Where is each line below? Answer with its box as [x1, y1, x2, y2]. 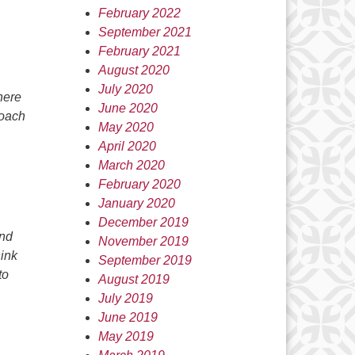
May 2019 [97, 330, 154, 343]
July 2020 [97, 82, 153, 96]
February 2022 [97, 6, 181, 20]
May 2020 [97, 120, 154, 134]
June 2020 [97, 101, 158, 115]
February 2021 [97, 44, 181, 58]
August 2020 [97, 63, 170, 77]
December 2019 [97, 216, 189, 229]
